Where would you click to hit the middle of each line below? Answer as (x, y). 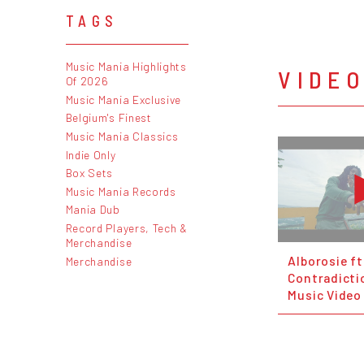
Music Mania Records (121, 191)
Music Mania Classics (122, 136)
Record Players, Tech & (126, 227)
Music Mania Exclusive (123, 99)
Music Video (325, 295)
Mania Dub (93, 210)
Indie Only (91, 154)
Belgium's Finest (108, 118)
